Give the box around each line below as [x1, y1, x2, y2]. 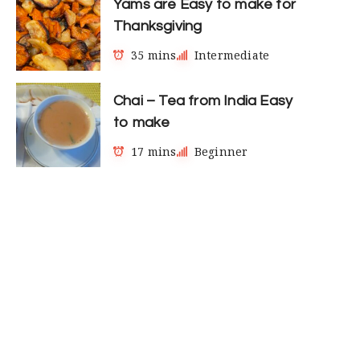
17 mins [131, 143, 177, 159]
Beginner [194, 143, 248, 159]
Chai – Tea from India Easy [113, 92, 293, 108]
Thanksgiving [113, 18, 202, 34]
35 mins [131, 47, 177, 63]
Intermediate [194, 47, 270, 63]
